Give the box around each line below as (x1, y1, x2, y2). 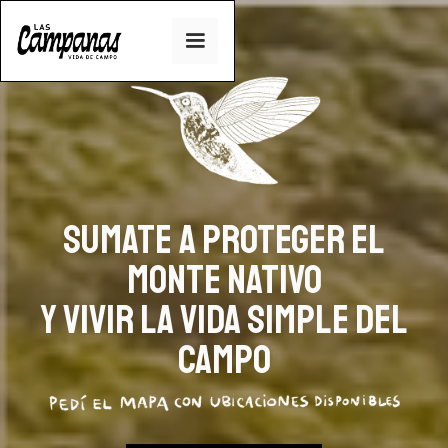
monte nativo (126, 255, 322, 305)
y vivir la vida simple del (40, 295, 408, 345)
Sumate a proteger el (63, 215, 385, 265)
